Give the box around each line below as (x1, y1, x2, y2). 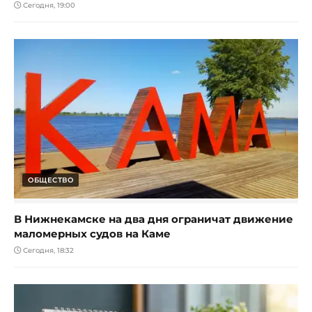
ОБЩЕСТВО (28, 175, 73, 185)
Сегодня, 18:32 (21, 246, 74, 256)
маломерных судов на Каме (14, 227, 171, 241)
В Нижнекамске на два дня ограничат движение (14, 212, 293, 226)
